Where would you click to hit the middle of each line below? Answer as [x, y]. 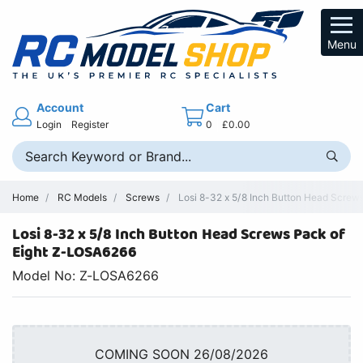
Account [60, 107]
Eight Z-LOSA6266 [75, 253]
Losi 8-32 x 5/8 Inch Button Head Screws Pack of [179, 235]
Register [90, 124]
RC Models [83, 197]
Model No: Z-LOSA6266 [86, 276]
